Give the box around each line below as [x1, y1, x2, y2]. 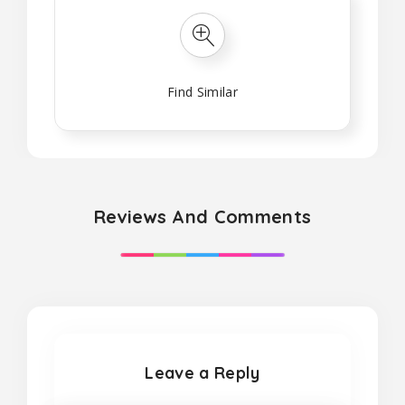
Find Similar [166, 83, 239, 100]
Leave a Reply [145, 363, 260, 383]
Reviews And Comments [93, 205, 312, 228]
